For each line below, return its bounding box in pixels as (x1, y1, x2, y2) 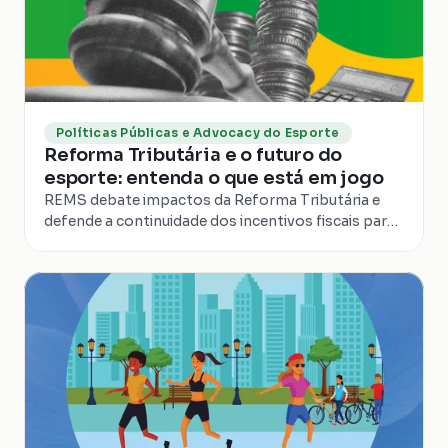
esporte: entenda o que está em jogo (44, 167, 384, 189)
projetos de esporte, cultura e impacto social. (44, 233, 364, 251)
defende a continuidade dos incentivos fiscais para (44, 212, 395, 230)
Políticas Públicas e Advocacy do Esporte (56, 125, 340, 140)
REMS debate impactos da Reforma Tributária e (44, 191, 380, 209)
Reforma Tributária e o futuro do (44, 144, 343, 166)
